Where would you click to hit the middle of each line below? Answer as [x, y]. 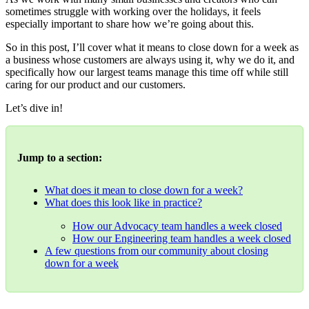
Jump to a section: [60, 158]
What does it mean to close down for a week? [144, 190]
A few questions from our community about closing [157, 251]
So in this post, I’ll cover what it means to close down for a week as [152, 47]
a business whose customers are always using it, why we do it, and [150, 59]
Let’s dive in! [34, 108]
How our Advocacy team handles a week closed [177, 226]
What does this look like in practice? [123, 203]
